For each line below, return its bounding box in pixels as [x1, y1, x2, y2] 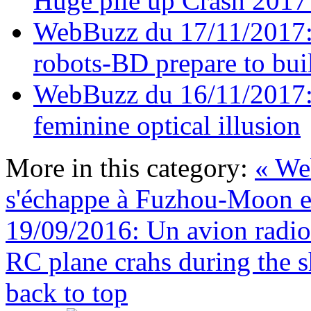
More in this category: [6, 153, 248, 183]
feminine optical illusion [33, 110, 301, 141]
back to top [6, 278, 128, 308]
